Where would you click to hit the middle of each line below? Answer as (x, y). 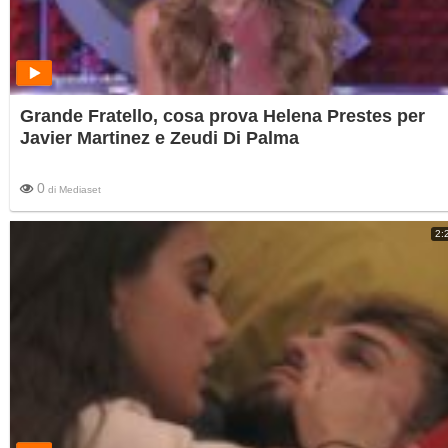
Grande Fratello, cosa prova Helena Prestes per (222, 115)
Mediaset (80, 189)
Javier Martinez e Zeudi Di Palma (159, 137)
